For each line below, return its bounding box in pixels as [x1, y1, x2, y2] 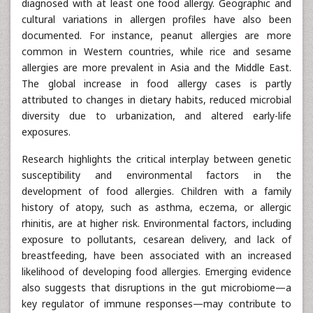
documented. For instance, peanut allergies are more [22, 28, 291, 42]
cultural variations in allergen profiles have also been [22, 12, 291, 26]
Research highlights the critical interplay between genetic [22, 152, 291, 166]
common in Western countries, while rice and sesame [22, 44, 291, 58]
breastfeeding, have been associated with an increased [22, 248, 291, 262]
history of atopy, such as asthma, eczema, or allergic [22, 200, 291, 214]
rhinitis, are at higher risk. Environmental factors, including [22, 216, 291, 230]
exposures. [22, 124, 71, 138]
